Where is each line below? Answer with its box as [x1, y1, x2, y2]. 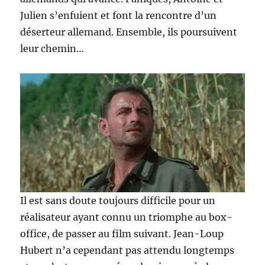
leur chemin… [20, 42, 85, 54]
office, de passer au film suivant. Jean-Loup [20, 228, 224, 240]
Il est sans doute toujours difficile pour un [20, 195, 216, 207]
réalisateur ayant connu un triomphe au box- [20, 211, 233, 224]
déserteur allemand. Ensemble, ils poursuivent [20, 25, 238, 38]
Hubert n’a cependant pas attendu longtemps [20, 244, 235, 257]
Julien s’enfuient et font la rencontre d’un [20, 9, 217, 21]
